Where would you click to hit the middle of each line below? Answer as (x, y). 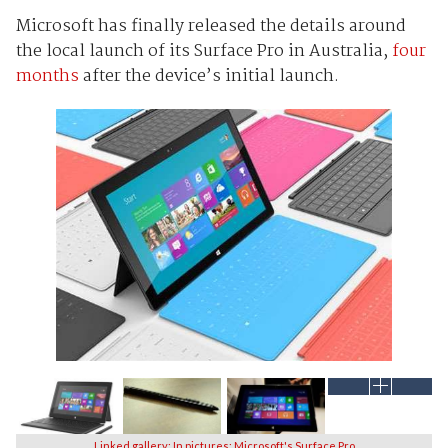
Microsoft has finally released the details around (210, 26)
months (47, 76)
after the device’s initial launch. (208, 76)
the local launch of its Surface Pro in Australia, (203, 51)
